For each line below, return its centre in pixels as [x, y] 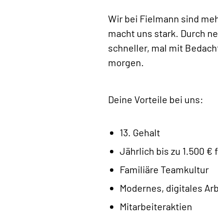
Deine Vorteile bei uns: [156, 99]
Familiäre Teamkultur [164, 169]
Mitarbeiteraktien [156, 206]
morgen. [126, 62]
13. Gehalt [140, 132]
